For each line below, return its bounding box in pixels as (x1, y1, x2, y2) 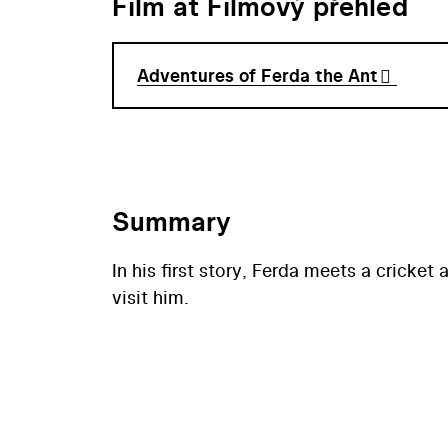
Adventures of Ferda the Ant (136, 63, 378, 89)
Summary (112, 202, 231, 240)
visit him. (112, 284, 189, 309)
